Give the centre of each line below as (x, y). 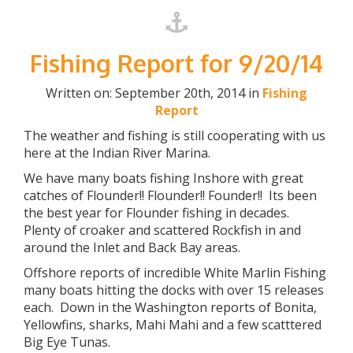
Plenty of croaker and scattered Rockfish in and (162, 230)
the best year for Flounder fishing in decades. (158, 213)
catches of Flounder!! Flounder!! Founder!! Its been (170, 195)
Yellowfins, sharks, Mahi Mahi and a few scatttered (173, 325)
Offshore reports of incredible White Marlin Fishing (175, 273)
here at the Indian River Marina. (117, 153)
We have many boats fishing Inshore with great (163, 178)
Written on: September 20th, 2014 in (154, 93)
